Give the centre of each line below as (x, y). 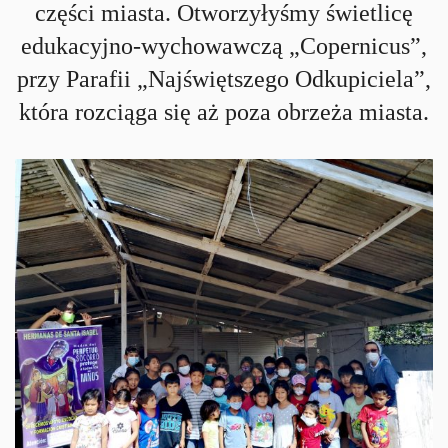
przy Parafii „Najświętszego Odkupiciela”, (224, 79)
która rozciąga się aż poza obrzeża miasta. (224, 112)
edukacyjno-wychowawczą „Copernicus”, (224, 46)
